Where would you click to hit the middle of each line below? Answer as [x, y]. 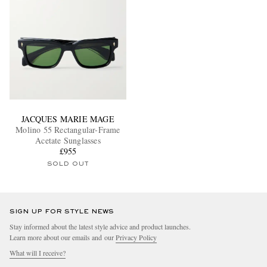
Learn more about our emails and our [63, 237]
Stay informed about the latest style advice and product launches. [100, 227]
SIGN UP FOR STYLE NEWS [62, 212]
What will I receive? [38, 253]
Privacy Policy [136, 237]
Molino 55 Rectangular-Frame [68, 130]
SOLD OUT [68, 164]
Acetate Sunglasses [68, 141]
